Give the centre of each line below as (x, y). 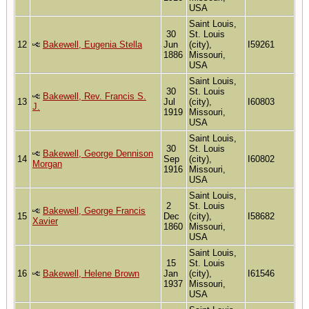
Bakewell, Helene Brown (91, 273)
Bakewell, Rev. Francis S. (94, 96)
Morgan (47, 163)
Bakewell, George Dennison (98, 153)
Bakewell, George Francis (94, 210)
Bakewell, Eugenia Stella (92, 44)
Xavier (45, 221)
